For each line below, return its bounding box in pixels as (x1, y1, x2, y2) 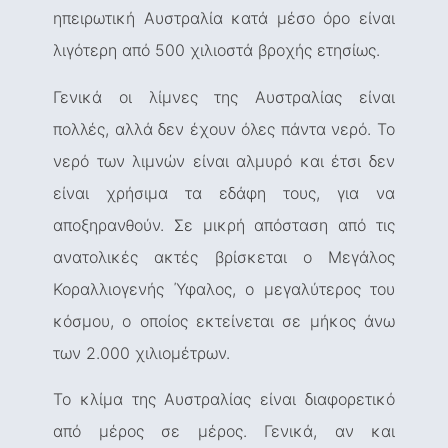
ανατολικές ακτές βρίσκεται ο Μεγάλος (53, 246, 395, 267)
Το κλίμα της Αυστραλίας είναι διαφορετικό (53, 389, 395, 410)
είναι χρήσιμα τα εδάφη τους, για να (53, 182, 395, 203)
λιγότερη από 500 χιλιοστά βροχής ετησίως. (53, 40, 380, 61)
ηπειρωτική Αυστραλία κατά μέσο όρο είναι (53, 8, 395, 29)
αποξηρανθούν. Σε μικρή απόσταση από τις (53, 214, 395, 235)
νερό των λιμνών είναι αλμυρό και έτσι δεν (53, 150, 395, 171)
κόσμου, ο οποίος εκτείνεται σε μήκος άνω (53, 310, 395, 331)
